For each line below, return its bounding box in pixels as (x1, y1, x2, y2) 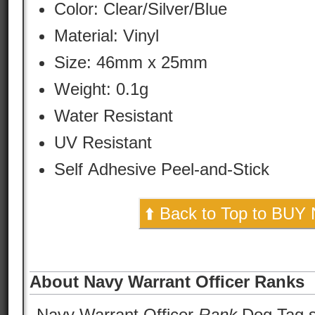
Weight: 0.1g (116, 79, 148, 98)
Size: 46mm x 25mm (54, 53, 207, 72)
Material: (54, 26, 123, 45)
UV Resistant (54, 133, 152, 152)
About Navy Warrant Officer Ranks (30, 272, 304, 291)
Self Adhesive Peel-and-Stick (54, 160, 269, 179)
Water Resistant (54, 106, 173, 125)
